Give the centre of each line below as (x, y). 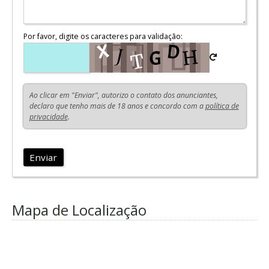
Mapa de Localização (79, 210)
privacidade (48, 116)
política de (222, 106)
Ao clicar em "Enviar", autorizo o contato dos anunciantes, (123, 95)
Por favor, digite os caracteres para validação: (103, 36)
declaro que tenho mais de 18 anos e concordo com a (117, 106)
